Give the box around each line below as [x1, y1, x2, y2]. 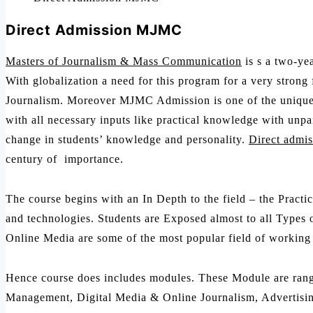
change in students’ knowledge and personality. [6, 133, 249, 146]
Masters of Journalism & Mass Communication [6, 55, 242, 68]
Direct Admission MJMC [6, 21, 182, 38]
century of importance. [6, 153, 124, 166]
